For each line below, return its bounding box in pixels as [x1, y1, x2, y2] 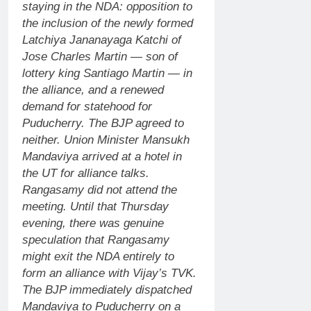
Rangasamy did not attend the [22, 183, 177, 196]
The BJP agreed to [88, 116, 184, 130]
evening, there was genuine [22, 216, 164, 230]
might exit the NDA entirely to [22, 249, 174, 263]
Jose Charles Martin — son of [22, 49, 178, 63]
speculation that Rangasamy [22, 233, 169, 246]
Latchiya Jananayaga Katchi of [22, 33, 181, 47]
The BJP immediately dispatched [22, 283, 192, 296]
